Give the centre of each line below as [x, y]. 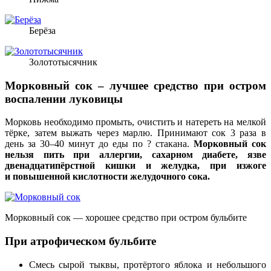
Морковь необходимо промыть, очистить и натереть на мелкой [135, 122]
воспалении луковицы [64, 99]
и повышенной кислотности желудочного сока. [107, 177]
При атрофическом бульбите [80, 241]
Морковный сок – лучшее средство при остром [135, 85]
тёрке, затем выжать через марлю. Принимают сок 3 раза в [135, 133]
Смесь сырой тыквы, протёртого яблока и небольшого [148, 264]
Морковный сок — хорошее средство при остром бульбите [126, 218]
